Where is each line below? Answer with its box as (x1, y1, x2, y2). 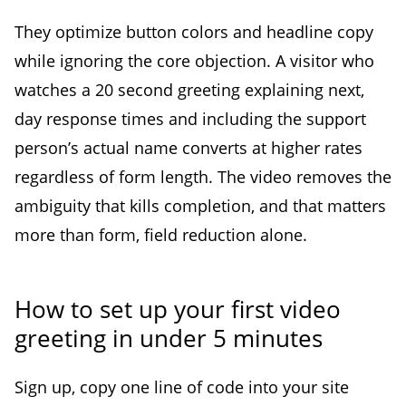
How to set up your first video (14, 293, 341, 326)
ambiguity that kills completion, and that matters (14, 195, 386, 217)
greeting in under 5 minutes (14, 322, 323, 355)
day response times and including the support (14, 108, 366, 130)
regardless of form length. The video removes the (14, 166, 391, 188)
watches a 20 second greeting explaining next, (14, 79, 364, 101)
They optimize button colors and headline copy (14, 21, 373, 43)
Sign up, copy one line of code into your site (14, 376, 349, 399)
